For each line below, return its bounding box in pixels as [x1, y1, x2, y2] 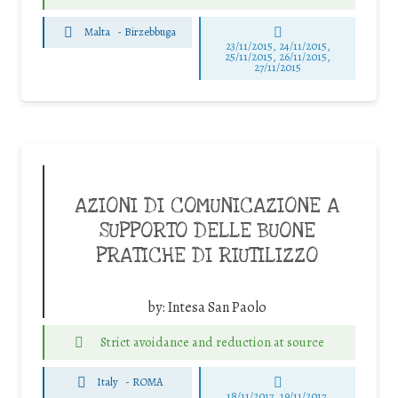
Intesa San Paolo [168, 297, 267, 317]
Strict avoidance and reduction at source [99, 332, 324, 351]
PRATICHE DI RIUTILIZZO [96, 242, 318, 269]
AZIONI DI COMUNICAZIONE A [75, 192, 339, 219]
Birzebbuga [123, 24, 176, 40]
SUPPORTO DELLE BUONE [99, 217, 315, 244]
